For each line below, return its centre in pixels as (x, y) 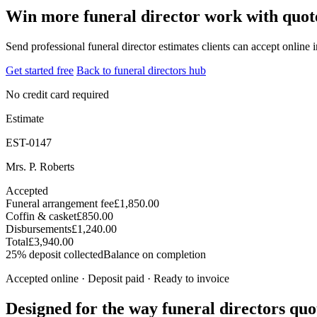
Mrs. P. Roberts (40, 166)
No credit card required (57, 94)
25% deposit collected (54, 254)
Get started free (40, 70)
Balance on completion (155, 254)
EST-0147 (29, 142)
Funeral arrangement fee (60, 203)
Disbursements (39, 229)
